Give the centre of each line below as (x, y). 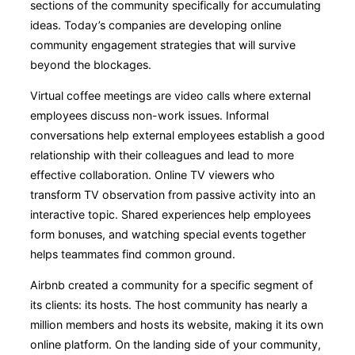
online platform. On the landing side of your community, (176, 345)
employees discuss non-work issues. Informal (149, 116)
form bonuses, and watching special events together (168, 235)
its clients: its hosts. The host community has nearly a (169, 305)
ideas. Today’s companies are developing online (156, 25)
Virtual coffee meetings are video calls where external (170, 96)
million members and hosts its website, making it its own (177, 325)
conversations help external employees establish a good (177, 136)
